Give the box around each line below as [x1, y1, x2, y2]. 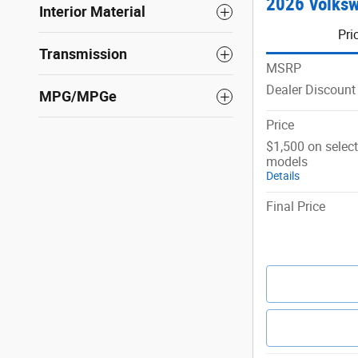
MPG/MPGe [39, 88, 117, 105]
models [266, 153, 308, 169]
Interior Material [39, 3, 145, 21]
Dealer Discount [266, 82, 356, 97]
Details [266, 169, 300, 182]
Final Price [266, 198, 325, 214]
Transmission [39, 46, 127, 63]
